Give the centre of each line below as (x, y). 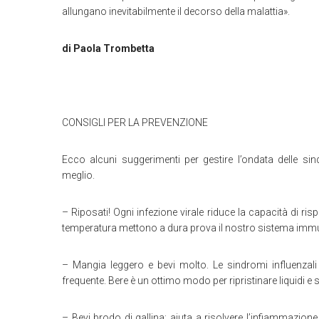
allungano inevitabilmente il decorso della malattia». (176, 12)
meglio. (78, 176)
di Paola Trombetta (108, 49)
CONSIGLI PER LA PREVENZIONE (135, 123)
